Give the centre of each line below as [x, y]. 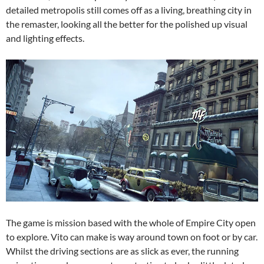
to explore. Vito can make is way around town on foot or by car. [132, 236]
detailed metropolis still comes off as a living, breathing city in [129, 10]
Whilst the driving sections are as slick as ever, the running [122, 250]
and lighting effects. [45, 38]
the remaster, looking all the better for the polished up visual [127, 24]
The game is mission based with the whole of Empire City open [131, 222]
